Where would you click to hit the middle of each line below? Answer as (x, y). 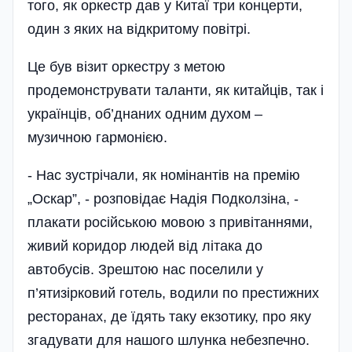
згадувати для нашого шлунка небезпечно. (169, 341)
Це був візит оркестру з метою (126, 67)
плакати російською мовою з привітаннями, (170, 223)
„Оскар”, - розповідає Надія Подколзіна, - (165, 199)
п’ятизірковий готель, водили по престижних (173, 293)
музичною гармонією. (97, 138)
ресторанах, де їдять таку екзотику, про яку (169, 317)
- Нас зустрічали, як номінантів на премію (164, 176)
